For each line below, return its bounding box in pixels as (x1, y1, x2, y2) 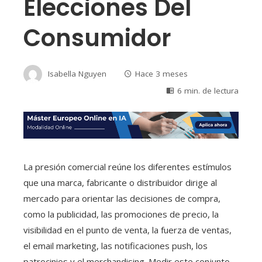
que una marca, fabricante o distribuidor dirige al (23, 176, 217, 188)
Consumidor (23, 22, 171, 55)
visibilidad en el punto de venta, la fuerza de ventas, (23, 223, 232, 236)
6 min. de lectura (177, 85, 239, 96)
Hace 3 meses (135, 68, 188, 79)
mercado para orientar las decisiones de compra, (23, 192, 220, 204)
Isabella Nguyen (48, 68, 106, 79)
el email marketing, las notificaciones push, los (23, 239, 208, 251)
